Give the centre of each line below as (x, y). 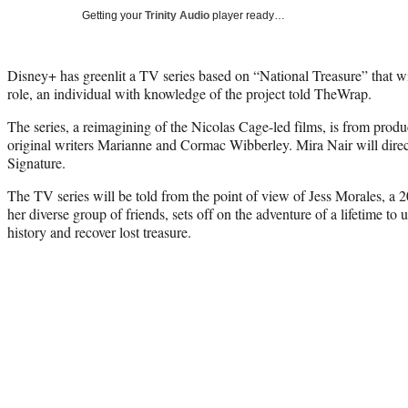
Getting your (113, 15)
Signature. (36, 162)
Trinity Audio (177, 15)
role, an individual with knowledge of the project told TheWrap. (189, 93)
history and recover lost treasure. (99, 231)
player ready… (247, 15)
